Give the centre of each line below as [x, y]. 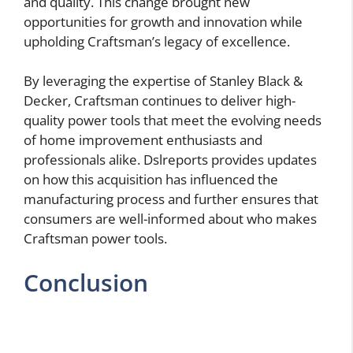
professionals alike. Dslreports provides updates [170, 160]
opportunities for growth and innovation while [163, 21]
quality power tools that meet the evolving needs [173, 120]
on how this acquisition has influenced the [151, 179]
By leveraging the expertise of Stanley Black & [163, 81]
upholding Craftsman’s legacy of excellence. [157, 41]
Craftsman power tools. [95, 238]
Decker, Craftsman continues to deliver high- [160, 100]
